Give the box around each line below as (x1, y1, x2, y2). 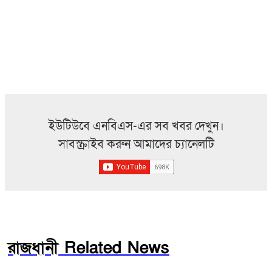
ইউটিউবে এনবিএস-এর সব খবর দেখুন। (48, 118, 224, 134)
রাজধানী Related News (8, 237, 169, 259)
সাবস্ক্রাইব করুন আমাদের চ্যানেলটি (58, 136, 214, 152)
